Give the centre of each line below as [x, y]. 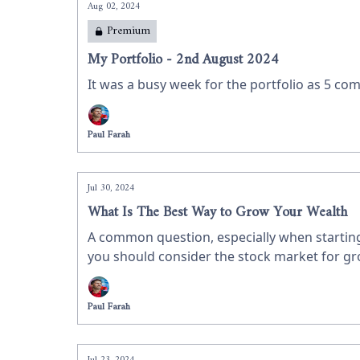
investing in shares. [146, 276]
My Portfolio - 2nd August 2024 [183, 60]
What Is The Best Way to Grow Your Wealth [217, 213]
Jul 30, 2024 [111, 188]
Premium [129, 31]
